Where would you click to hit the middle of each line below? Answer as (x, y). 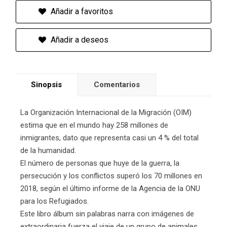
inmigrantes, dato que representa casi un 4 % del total (109, 138)
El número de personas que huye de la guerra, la (100, 163)
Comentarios (117, 85)
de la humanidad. (48, 151)
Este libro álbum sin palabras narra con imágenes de (107, 214)
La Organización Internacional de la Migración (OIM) (106, 113)
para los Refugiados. (54, 201)
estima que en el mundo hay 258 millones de (94, 125)
